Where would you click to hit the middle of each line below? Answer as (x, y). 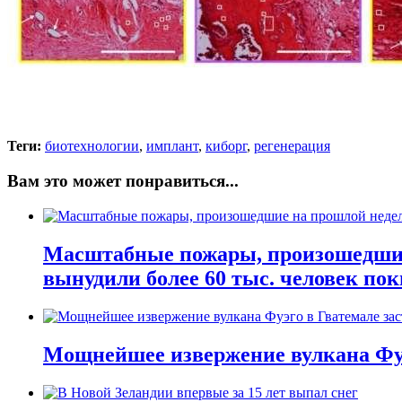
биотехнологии (92, 146)
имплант (172, 146)
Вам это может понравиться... (123, 181)
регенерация (292, 146)
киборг (226, 146)
